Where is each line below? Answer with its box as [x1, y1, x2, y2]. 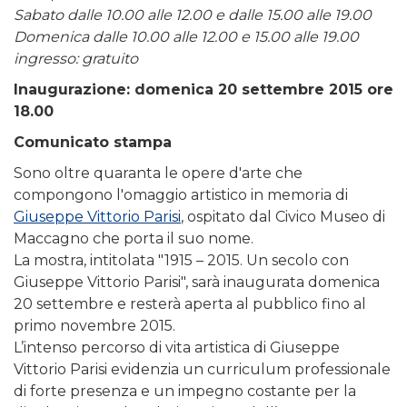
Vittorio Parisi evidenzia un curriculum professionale [14, 360, 391, 378]
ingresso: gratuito [14, 49, 138, 67]
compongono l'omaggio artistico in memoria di [14, 185, 348, 203]
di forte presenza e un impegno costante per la [14, 382, 356, 400]
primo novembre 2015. [14, 316, 175, 334]
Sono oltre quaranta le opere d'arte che [14, 164, 303, 182]
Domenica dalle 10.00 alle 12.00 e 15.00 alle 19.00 [14, 27, 359, 45]
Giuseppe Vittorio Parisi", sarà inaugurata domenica [14, 273, 380, 291]
